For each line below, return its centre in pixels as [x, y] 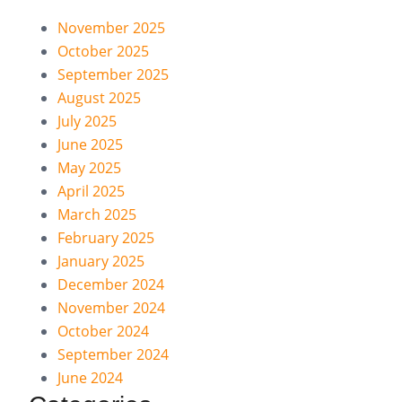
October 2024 [103, 331]
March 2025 [97, 214]
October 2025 [103, 51]
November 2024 [111, 307]
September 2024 [113, 354]
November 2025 [111, 27]
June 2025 [90, 144]
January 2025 [101, 261]
